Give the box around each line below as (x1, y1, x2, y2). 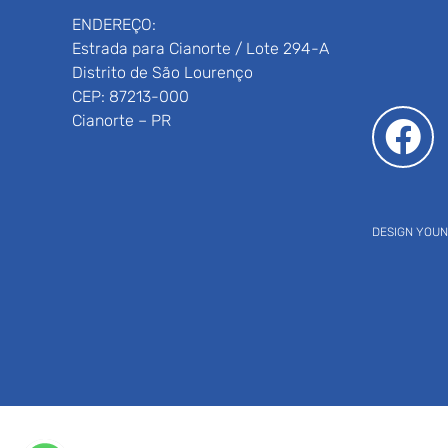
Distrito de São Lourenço (72, 62, 253, 82)
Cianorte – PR (72, 110, 171, 130)
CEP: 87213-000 (72, 86, 189, 106)
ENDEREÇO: (72, 14, 156, 34)
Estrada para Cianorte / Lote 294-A (72, 38, 329, 58)
